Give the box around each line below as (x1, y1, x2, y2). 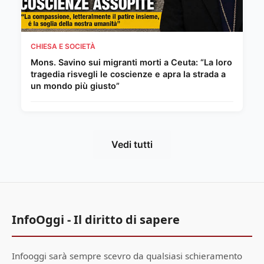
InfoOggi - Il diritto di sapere (12, 212, 180, 228)
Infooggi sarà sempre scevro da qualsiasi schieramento (12, 250, 242, 262)
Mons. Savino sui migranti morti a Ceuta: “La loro (31, 57, 232, 68)
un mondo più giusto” (31, 81, 120, 91)
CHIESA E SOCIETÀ (31, 42, 95, 51)
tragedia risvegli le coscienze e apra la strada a (31, 69, 226, 80)
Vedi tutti (111, 138, 153, 151)
